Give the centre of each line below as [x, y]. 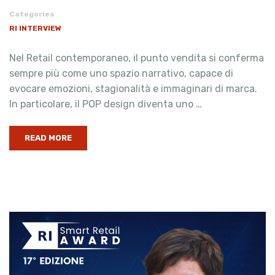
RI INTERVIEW [35, 28]
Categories [32, 14]
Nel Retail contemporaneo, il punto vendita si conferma [137, 58]
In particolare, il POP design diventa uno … [106, 104]
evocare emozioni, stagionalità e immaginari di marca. [133, 89]
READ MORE [48, 138]
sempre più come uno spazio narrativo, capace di [121, 73]
